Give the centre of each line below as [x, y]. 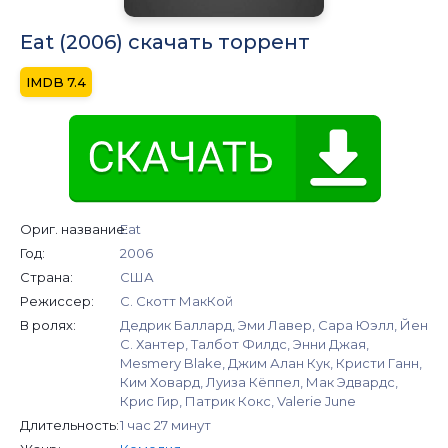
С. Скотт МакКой [176, 300]
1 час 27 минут [165, 424]
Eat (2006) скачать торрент [165, 41]
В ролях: [48, 324]
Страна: [46, 276]
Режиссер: [57, 300]
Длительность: [69, 424]
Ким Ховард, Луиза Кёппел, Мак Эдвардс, [259, 381]
